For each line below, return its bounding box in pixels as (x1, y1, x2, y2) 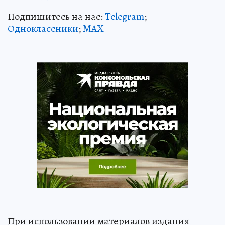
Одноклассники (8, 22, 78, 36)
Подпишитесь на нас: (8, 10, 105, 24)
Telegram (105, 10, 144, 24)
